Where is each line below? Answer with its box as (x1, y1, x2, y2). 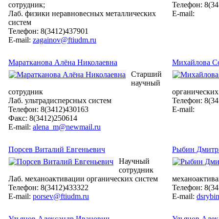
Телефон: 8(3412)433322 (8, 183, 88, 192)
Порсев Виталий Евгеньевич (8, 145, 105, 154)
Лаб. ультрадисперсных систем (8, 96, 111, 105)
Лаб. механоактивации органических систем (8, 175, 158, 183)
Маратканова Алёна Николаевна (8, 58, 117, 67)
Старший (131, 70, 162, 79)
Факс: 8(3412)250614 (8, 114, 77, 123)
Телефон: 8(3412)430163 (8, 105, 88, 114)
